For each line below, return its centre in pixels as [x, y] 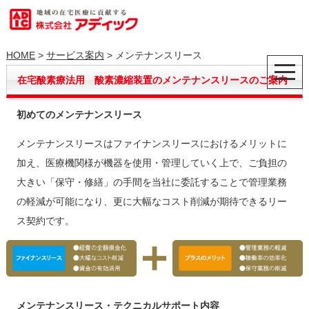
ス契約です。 [45, 221]
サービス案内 [75, 56]
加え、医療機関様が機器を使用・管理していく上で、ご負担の [151, 163]
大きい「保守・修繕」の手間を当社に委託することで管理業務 [151, 182]
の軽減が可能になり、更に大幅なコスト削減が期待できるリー [151, 202]
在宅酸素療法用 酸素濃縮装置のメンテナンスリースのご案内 [152, 80]
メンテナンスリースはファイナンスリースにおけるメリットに [151, 144]
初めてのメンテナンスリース [79, 115]
